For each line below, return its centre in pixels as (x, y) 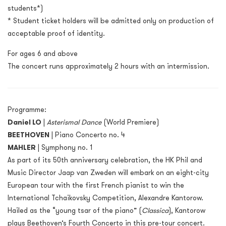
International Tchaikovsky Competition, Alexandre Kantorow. (105, 198)
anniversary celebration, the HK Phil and (135, 160)
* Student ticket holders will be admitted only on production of (111, 21)
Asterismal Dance (74, 122)
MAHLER (22, 148)
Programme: (27, 110)
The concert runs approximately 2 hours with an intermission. (108, 66)
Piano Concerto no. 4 (90, 135)
